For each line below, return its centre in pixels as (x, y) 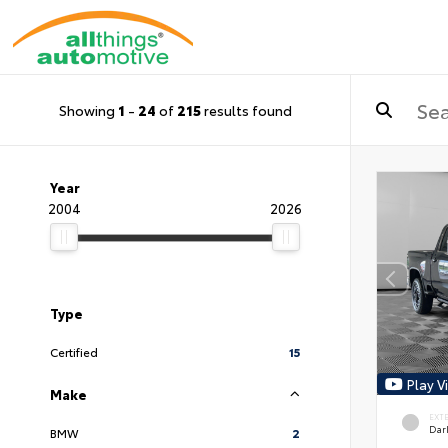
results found (246, 109)
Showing (88, 109)
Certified (74, 351)
